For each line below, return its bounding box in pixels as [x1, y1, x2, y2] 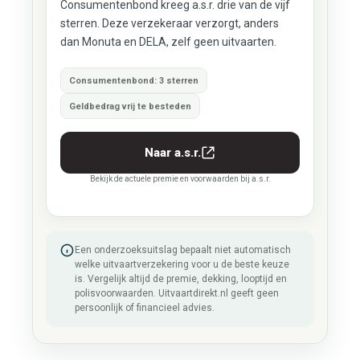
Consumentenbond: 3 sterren [68, 75, 198, 86]
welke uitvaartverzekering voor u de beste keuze [74, 259, 289, 270]
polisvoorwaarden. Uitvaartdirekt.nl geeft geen [74, 288, 279, 299]
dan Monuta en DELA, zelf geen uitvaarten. [59, 35, 276, 48]
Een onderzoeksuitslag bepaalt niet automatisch [74, 244, 291, 256]
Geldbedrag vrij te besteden [68, 100, 191, 112]
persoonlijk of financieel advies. [74, 302, 215, 313]
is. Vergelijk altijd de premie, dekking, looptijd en [74, 273, 287, 284]
